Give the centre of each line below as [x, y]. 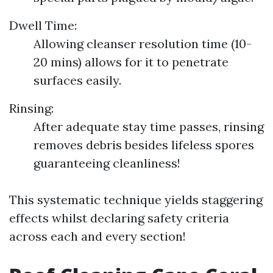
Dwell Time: [43, 25]
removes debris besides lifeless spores [144, 145]
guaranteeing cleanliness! [107, 163]
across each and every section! [97, 236]
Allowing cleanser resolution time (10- [143, 44]
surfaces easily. [77, 80]
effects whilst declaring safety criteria [119, 218]
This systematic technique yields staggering [136, 200]
